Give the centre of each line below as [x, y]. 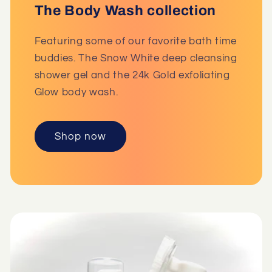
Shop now [80, 137]
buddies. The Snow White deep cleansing [136, 58]
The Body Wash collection [125, 10]
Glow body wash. [76, 92]
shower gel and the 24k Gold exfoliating [132, 75]
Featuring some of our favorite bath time [135, 41]
